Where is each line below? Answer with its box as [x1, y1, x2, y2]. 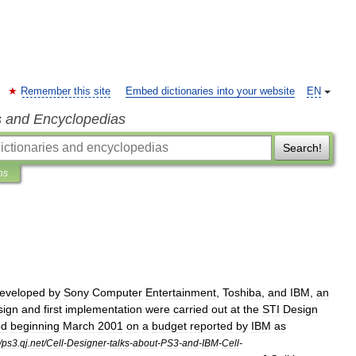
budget [152, 319, 187, 332]
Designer [67, 338, 106, 348]
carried [173, 303, 208, 315]
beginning [10, 319, 60, 332]
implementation [65, 303, 142, 315]
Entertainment [145, 286, 216, 299]
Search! [282, 141, 322, 154]
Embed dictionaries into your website [126, 86, 295, 97]
